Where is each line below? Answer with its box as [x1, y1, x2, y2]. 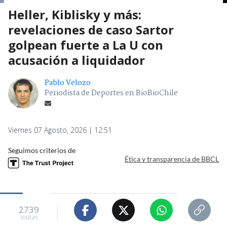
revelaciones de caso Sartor [8, 21, 174, 39]
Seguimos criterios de [8, 146, 75, 155]
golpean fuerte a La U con [8, 36, 163, 54]
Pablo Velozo [45, 77, 91, 90]
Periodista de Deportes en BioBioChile [45, 87, 178, 100]
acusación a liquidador [8, 52, 145, 69]
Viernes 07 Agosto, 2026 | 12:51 [8, 125, 112, 135]
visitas [20, 212, 38, 221]
